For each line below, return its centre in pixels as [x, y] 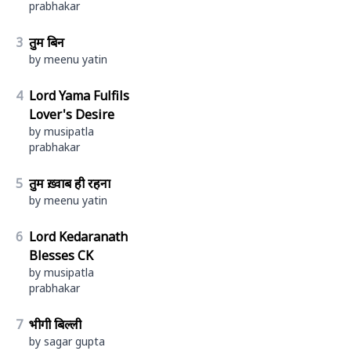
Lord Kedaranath [78, 236]
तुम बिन [47, 42]
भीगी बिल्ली [55, 324]
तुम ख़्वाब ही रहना [70, 183]
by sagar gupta [67, 341]
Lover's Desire [72, 114]
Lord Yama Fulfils [79, 95]
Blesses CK [61, 255]
